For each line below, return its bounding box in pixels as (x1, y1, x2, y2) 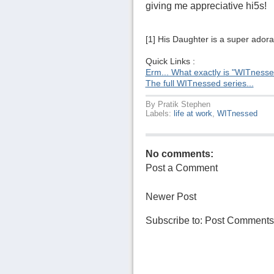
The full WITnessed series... (145, 79, 254, 88)
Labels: (145, 109, 174, 118)
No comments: (145, 149, 213, 159)
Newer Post (145, 191, 196, 202)
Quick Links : (145, 57, 195, 66)
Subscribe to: (145, 215, 205, 226)
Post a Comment (145, 163, 218, 173)
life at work (173, 109, 212, 118)
